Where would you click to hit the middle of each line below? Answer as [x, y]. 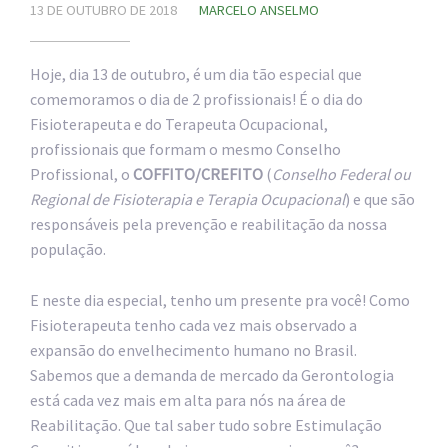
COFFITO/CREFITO [198, 174]
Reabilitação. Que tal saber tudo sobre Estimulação [206, 424]
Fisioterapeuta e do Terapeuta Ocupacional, [179, 124]
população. [68, 249]
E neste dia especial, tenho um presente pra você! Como [220, 299]
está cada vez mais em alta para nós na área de [188, 399]
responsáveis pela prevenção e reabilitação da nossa [208, 224]
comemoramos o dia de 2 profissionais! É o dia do [196, 99]
